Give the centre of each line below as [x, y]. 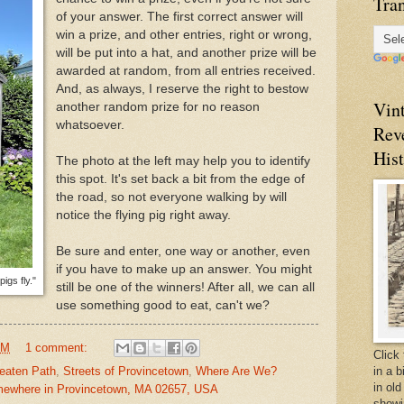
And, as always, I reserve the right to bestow [182, 88]
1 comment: [58, 347]
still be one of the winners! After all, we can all [185, 287]
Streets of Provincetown [126, 372]
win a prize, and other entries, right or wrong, [184, 34]
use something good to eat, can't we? [162, 305]
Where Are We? [236, 372]
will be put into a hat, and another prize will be [186, 52]
